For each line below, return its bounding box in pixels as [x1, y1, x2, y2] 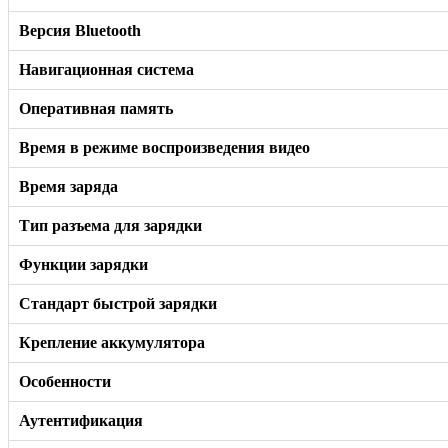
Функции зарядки [19, 255, 148, 273]
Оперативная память [19, 99, 173, 117]
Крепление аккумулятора [19, 333, 205, 351]
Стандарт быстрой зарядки [19, 294, 217, 312]
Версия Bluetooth [19, 21, 141, 39]
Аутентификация [19, 411, 143, 429]
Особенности [19, 372, 111, 390]
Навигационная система [19, 60, 194, 78]
